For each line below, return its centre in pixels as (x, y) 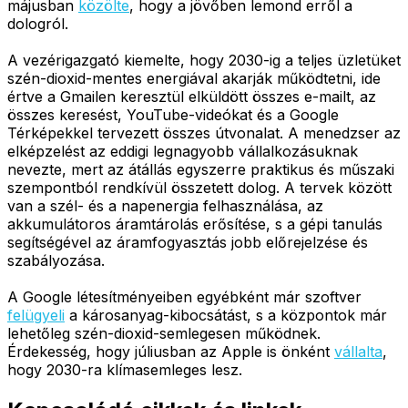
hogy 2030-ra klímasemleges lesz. (125, 369)
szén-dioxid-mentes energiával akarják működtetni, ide (194, 78)
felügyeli (36, 315)
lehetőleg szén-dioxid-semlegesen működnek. (164, 333)
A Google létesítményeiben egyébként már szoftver (184, 296)
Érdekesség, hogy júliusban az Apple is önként (171, 351)
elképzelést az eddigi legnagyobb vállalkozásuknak (183, 151)
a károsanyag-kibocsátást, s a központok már (226, 315)
